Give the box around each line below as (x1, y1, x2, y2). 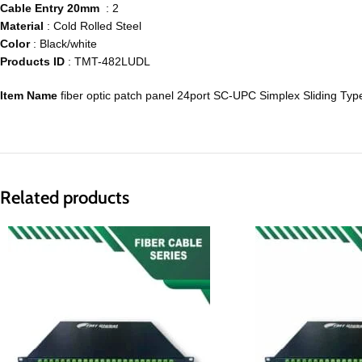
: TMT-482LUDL (68, 55, 150, 69)
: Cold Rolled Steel (44, 19, 141, 33)
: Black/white (33, 37, 97, 51)
